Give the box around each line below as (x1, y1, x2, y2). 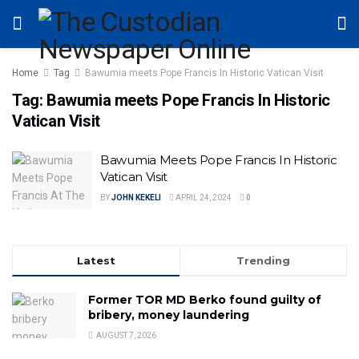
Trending (236, 253, 290, 267)
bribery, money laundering (88, 307, 249, 322)
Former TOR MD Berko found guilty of (88, 292, 321, 307)
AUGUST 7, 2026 (95, 330, 156, 340)
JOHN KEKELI (111, 193, 161, 202)
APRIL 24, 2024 (174, 193, 232, 202)
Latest (77, 253, 115, 267)
